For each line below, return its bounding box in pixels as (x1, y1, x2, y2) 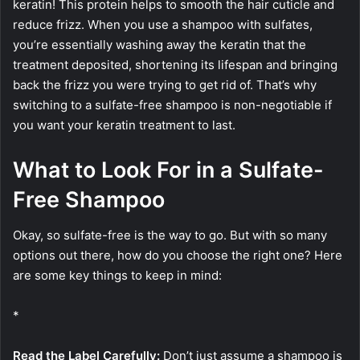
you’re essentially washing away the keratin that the (13, 36, 306, 52)
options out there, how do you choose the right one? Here (13, 247, 342, 264)
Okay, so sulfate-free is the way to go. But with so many (13, 227, 327, 243)
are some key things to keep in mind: (13, 268, 222, 284)
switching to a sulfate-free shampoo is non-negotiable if (13, 96, 332, 112)
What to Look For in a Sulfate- (13, 156, 324, 183)
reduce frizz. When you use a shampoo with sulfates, (13, 16, 313, 32)
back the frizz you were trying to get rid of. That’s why (13, 76, 317, 92)
